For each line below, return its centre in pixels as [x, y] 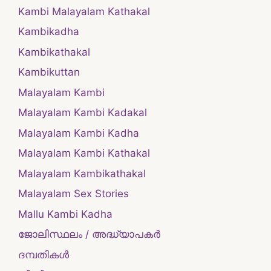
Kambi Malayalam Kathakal [84, 11]
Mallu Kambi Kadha [65, 214]
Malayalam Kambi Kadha [79, 133]
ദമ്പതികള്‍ [44, 254]
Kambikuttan [49, 72]
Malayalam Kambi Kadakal [83, 113]
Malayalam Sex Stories [73, 194]
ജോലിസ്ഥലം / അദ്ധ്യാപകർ [89, 234]
